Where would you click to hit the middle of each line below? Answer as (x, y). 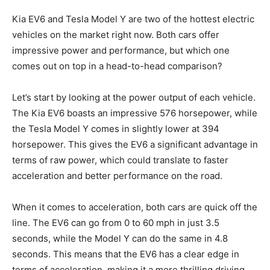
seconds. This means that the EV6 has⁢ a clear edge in (126, 254)
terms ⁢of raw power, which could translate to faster (120, 160)
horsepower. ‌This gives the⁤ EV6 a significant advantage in (135, 144)
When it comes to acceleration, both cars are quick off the (135, 207)
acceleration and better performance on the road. (117, 175)
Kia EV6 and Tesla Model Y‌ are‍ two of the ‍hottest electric (133, 19)
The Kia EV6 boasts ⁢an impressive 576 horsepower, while (135, 113)
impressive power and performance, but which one (121, 50)
